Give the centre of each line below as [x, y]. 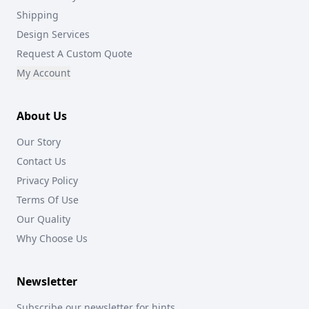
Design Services [53, 34]
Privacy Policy [47, 180]
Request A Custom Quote [74, 53]
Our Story [39, 142]
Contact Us [41, 161]
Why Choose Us [52, 238]
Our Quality [43, 219]
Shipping [38, 15]
